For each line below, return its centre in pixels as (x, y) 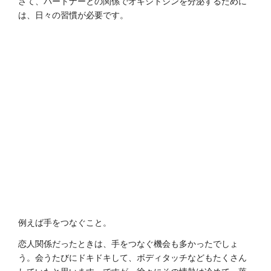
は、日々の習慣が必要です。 (73, 15)
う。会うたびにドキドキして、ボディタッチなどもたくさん (132, 257)
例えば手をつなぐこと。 (65, 222)
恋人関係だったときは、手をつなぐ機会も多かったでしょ (128, 243)
